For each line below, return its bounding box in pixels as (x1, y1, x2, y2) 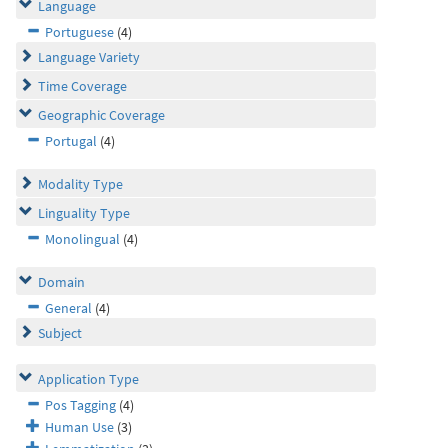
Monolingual (45, 230, 120, 248)
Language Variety (38, 48, 140, 66)
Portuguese (45, 23, 114, 41)
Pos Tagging (45, 396, 116, 414)
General (45, 299, 92, 317)
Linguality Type (38, 204, 130, 222)
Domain (38, 273, 85, 291)
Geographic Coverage (38, 106, 165, 124)
